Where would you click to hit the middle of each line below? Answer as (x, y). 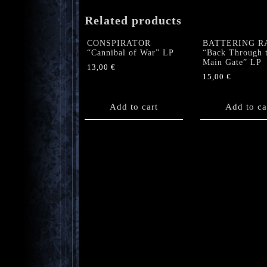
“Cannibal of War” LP (131, 52)
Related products (133, 21)
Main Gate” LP (232, 62)
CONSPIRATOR (119, 43)
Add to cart (134, 107)
